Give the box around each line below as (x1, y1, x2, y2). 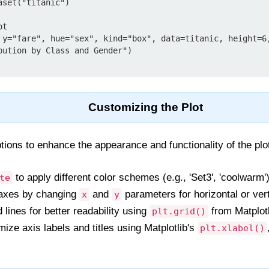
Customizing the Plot (88, 101, 204, 113)
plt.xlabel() (200, 223, 265, 234)
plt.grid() (152, 206, 206, 217)
